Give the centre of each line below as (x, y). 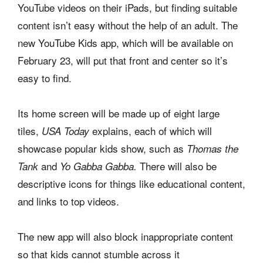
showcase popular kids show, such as (102, 148)
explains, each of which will (152, 130)
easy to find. (45, 77)
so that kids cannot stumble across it (99, 254)
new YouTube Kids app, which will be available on (125, 42)
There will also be (178, 166)
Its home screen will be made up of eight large (119, 113)
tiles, (30, 130)
